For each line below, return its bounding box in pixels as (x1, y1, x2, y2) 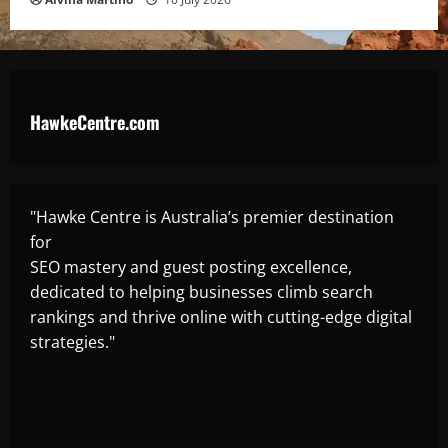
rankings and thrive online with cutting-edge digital (30, 305, 412, 328)
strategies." (30, 330, 115, 353)
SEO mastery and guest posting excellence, (30, 255, 352, 278)
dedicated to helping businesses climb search (30, 280, 373, 303)
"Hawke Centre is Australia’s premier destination (30, 205, 394, 228)
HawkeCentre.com (30, 108, 160, 135)
